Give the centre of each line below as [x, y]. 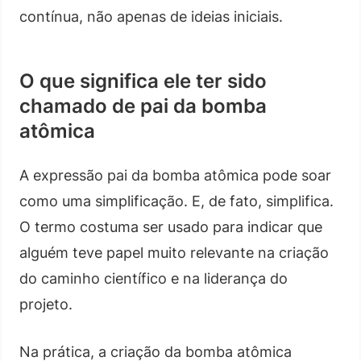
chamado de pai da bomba [143, 106]
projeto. [46, 304]
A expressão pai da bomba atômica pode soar [175, 175]
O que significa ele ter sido [143, 81]
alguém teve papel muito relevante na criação [174, 252]
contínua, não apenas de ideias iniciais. [151, 16]
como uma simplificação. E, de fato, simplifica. [176, 201]
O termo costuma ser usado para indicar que [171, 226]
